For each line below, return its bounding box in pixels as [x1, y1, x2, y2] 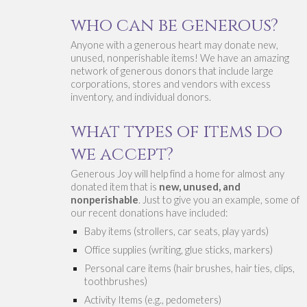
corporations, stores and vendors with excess [70, 78, 271, 90]
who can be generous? [70, 13, 278, 37]
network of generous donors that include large [70, 65, 273, 77]
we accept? [70, 142, 173, 166]
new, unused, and [156, 181, 241, 193]
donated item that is [70, 181, 157, 193]
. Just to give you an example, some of [138, 194, 299, 206]
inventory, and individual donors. [70, 91, 213, 103]
